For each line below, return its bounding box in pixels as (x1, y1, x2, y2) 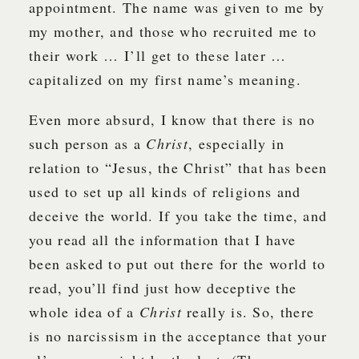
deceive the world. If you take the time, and (29, 206, 328, 226)
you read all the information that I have (29, 230, 296, 250)
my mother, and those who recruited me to (29, 22, 317, 42)
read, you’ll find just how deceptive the (29, 278, 297, 298)
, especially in (188, 134, 285, 154)
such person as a (29, 134, 147, 154)
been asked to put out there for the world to (29, 254, 326, 274)
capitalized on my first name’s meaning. (29, 70, 301, 90)
